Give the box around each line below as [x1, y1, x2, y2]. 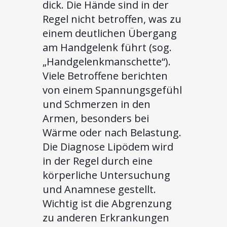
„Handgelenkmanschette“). [43, 55, 171, 69]
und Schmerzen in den [43, 97, 150, 111]
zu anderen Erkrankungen [43, 211, 169, 225]
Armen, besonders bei [43, 111, 149, 126]
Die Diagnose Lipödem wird [43, 140, 173, 154]
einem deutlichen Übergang [43, 26, 177, 41]
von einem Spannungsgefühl [43, 83, 182, 97]
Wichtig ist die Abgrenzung [43, 197, 172, 211]
